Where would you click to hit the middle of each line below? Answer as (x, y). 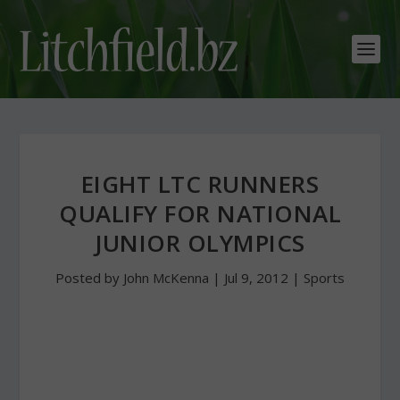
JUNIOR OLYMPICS (200, 243)
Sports (324, 278)
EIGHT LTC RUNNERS (200, 184)
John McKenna (166, 278)
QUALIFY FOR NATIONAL (200, 213)
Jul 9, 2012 (256, 278)
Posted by (89, 278)
